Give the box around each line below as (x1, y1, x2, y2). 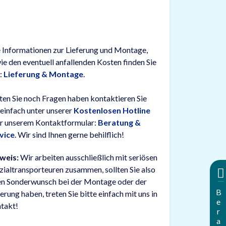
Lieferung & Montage (4, 69, 84, 79)
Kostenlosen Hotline (74, 105, 151, 115)
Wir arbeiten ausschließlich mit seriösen (19, 152, 158, 162)
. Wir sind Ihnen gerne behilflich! (15, 130, 125, 139)
